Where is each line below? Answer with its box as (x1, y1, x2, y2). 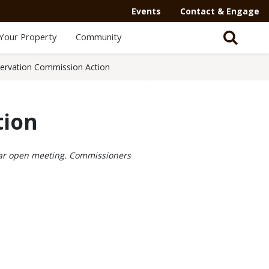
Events (131, 5, 161, 17)
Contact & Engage (180, 5, 259, 17)
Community (75, 31, 121, 43)
